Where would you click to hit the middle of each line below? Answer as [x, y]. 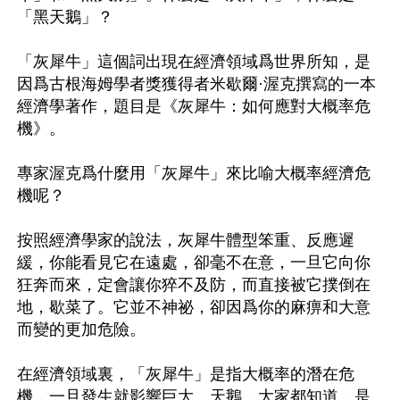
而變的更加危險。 [81, 329]
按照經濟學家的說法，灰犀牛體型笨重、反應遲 [186, 240]
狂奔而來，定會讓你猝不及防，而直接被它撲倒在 [194, 284]
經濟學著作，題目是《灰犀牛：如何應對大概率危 [194, 106]
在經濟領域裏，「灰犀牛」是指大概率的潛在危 [186, 374]
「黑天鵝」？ [65, 17]
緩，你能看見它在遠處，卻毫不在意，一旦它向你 [194, 262]
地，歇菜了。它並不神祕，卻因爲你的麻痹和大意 [194, 307]
